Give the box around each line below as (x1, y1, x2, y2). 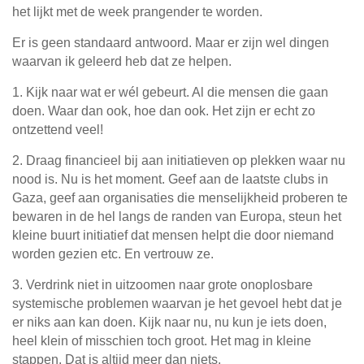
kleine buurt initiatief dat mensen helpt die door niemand (12, 228, 334, 243)
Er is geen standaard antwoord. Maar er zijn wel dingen (12, 36, 329, 50)
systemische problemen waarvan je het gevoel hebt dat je (12, 297, 342, 311)
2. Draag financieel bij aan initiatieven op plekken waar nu (12, 154, 345, 168)
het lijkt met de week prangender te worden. (12, 5, 262, 19)
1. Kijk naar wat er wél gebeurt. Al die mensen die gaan (12, 85, 328, 100)
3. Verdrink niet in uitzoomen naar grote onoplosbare (12, 278, 313, 292)
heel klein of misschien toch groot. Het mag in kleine (12, 334, 311, 349)
